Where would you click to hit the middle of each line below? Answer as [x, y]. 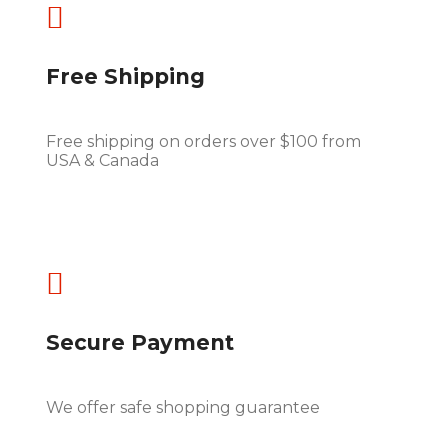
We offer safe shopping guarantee [183, 407]
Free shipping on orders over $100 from [203, 142]
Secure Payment [140, 342]
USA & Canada [102, 161]
